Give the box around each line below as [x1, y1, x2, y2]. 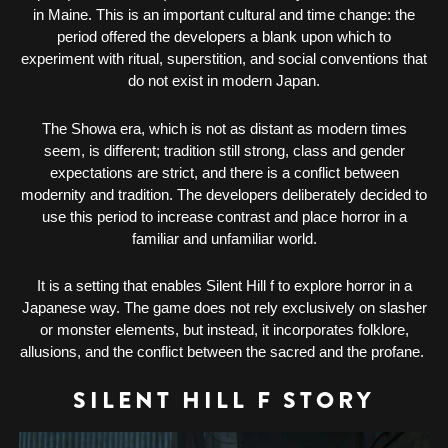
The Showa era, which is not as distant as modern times [41, 119, 407, 137]
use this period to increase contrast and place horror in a [41, 207, 407, 225]
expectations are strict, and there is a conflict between [49, 163, 399, 181]
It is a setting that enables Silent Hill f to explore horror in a [36, 277, 412, 295]
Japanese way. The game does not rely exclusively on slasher [21, 299, 427, 317]
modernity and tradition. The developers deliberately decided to [21, 185, 427, 203]
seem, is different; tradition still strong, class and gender [43, 141, 405, 159]
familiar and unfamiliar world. [131, 229, 317, 247]
